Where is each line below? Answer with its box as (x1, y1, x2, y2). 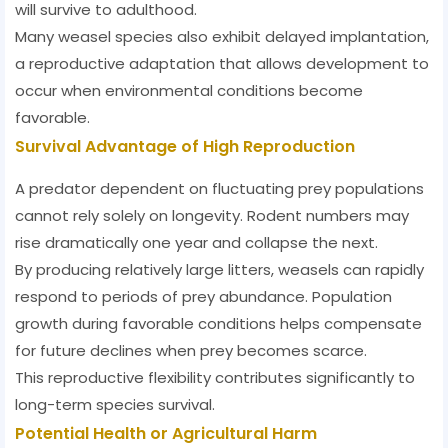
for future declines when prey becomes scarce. (15, 340, 367, 362)
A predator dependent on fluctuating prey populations (15, 178, 424, 200)
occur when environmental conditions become (15, 80, 363, 102)
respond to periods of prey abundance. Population (15, 286, 392, 308)
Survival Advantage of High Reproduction (15, 135, 355, 159)
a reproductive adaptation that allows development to (15, 53, 429, 75)
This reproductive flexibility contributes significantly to (15, 367, 415, 389)
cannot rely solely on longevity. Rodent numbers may (15, 205, 409, 227)
